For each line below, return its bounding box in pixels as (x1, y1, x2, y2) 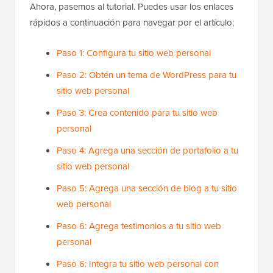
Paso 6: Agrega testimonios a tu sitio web (57, 219, 221, 232)
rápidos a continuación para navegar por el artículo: (30, 15, 234, 29)
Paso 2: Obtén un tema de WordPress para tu (57, 68, 236, 81)
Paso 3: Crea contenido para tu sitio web (57, 105, 218, 119)
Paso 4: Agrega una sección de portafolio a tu (57, 143, 238, 157)
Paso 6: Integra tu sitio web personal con (57, 257, 219, 270)
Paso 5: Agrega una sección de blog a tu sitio (57, 181, 237, 194)
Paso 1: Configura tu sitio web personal (57, 46, 211, 59)
